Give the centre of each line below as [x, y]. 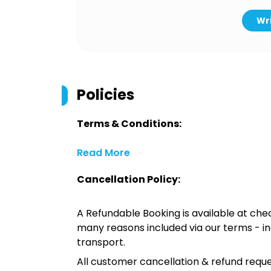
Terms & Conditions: [129, 124]
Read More [103, 153]
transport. [101, 242]
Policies [106, 95]
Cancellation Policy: [129, 179]
